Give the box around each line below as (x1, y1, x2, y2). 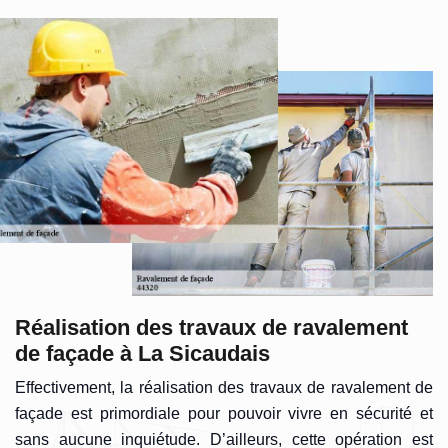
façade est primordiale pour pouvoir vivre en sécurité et (15, 404, 433, 422)
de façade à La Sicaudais (15, 340, 270, 366)
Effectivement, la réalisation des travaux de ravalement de (15, 378, 433, 396)
